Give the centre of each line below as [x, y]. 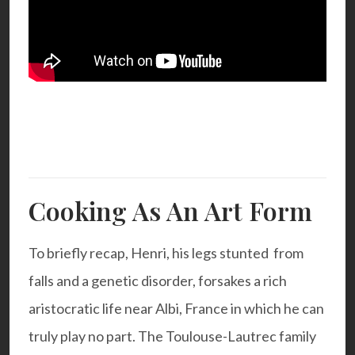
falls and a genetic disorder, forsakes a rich [158, 281]
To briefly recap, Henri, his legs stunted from [166, 253]
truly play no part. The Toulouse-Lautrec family [172, 336]
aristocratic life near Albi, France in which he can [176, 309]
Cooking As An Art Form [170, 211]
